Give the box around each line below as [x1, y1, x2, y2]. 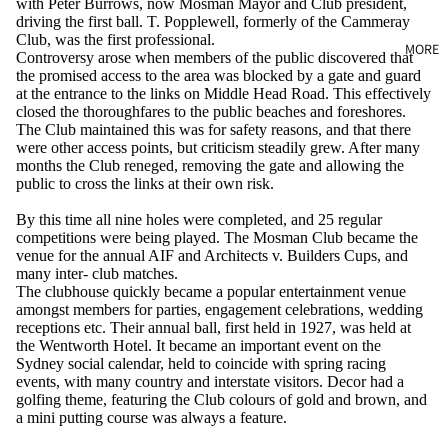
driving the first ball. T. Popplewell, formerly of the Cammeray [16, 13, 410, 31]
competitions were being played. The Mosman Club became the [16, 229, 418, 247]
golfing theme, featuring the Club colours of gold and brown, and [16, 391, 427, 409]
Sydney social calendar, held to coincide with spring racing [16, 355, 386, 373]
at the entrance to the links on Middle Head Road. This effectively [16, 85, 431, 103]
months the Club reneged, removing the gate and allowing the [16, 157, 404, 175]
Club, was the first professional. [16, 31, 215, 49]
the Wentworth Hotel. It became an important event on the [16, 337, 381, 355]
